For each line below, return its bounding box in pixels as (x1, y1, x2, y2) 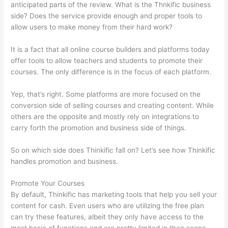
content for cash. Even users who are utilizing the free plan (11, 202, 205, 210)
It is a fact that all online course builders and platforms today (11, 45, 210, 53)
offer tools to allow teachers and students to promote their (11, 56, 203, 65)
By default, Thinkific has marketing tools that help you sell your (11, 190, 217, 199)
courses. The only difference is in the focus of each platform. (11, 67, 212, 76)
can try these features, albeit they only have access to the (11, 213, 204, 221)
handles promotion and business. (11, 157, 119, 165)
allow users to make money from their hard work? (11, 22, 173, 31)
